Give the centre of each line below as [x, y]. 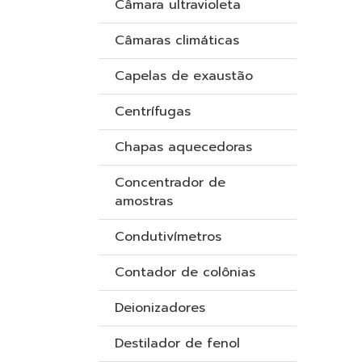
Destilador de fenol [177, 343]
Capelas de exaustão [184, 76]
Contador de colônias [185, 272]
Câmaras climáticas [177, 40]
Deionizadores [160, 308]
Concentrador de [170, 183]
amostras [144, 201]
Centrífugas [153, 112]
